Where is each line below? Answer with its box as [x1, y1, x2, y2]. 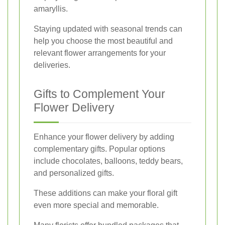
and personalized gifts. [34, 168, 114, 177]
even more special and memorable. [34, 200, 159, 209]
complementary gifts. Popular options [34, 144, 165, 153]
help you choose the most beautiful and [34, 36, 173, 45]
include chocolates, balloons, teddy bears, [34, 156, 183, 165]
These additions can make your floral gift [34, 188, 177, 197]
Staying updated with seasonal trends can [34, 24, 182, 33]
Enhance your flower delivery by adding [34, 132, 174, 141]
